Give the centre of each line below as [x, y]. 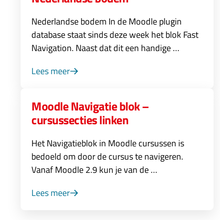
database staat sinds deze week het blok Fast [115, 35]
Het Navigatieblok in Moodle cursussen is [108, 143]
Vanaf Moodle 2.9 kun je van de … [94, 170]
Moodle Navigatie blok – [90, 106]
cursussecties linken [80, 120]
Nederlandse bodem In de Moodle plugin [107, 21]
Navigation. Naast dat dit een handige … [105, 48]
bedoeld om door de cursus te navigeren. [107, 156]
